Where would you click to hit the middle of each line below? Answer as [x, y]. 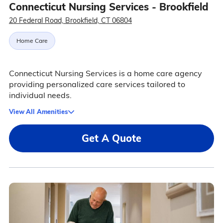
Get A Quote [111, 138]
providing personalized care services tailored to [97, 84]
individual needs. [40, 95]
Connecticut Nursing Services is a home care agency [105, 73]
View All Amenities [38, 112]
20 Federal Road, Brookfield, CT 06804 [70, 21]
